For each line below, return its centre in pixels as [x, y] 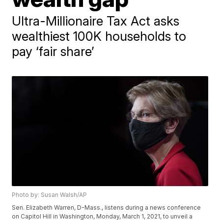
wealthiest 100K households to [99, 36]
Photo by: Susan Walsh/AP [50, 195]
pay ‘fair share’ [53, 51]
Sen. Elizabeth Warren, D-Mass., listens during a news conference [107, 208]
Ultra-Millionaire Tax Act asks [96, 21]
